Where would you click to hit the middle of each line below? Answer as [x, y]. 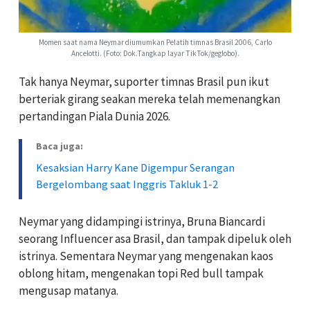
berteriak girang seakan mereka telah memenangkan [149, 99]
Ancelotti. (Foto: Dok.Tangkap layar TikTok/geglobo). [155, 54]
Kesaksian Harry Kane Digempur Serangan [135, 167]
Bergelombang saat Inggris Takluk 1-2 [127, 184]
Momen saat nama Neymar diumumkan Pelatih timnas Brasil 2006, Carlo [155, 43]
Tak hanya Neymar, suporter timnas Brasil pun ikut [144, 81]
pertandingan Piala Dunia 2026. [94, 116]
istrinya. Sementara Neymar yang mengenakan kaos [146, 256]
